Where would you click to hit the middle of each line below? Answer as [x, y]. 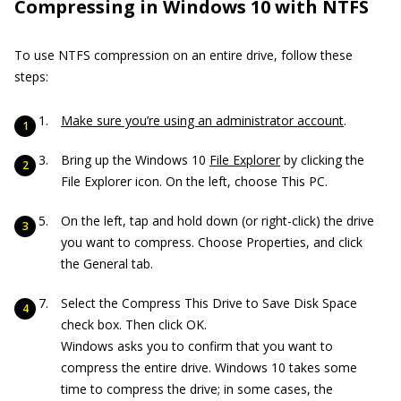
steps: [31, 77]
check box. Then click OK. [134, 324]
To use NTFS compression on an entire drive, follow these [183, 55]
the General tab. [107, 264]
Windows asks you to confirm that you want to [197, 346]
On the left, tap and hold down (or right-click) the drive [218, 221]
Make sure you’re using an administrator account [202, 120]
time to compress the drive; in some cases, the [197, 389]
